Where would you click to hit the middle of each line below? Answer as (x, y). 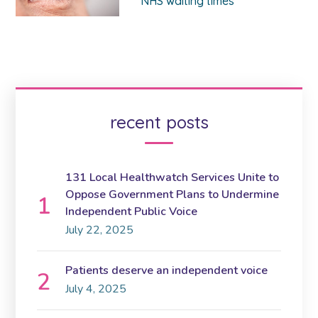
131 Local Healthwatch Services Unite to (172, 177)
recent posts (159, 122)
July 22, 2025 (100, 230)
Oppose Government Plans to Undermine (172, 194)
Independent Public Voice (132, 212)
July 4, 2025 (96, 289)
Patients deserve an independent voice (167, 270)
